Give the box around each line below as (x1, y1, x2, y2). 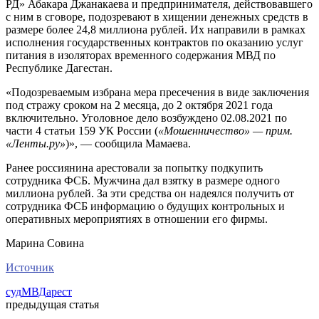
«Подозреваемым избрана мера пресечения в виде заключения (6, 85, 309, 98)
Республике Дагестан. (6, 61, 113, 74)
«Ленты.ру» (6, 137, 66, 150)
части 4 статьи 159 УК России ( (6, 124, 158, 137)
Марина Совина (6, 236, 84, 249)
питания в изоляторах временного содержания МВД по (6, 48, 276, 61)
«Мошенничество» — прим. (158, 124, 293, 137)
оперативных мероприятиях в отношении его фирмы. (6, 212, 268, 225)
